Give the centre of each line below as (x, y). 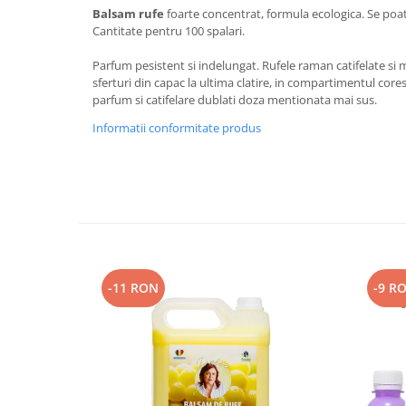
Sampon (39, 79)
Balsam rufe (128, 13)
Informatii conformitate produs (177, 127)
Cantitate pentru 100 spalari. (169, 30)
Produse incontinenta (81, 51)
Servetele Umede (66, 135)
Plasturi (38, 23)
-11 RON (133, 287)
